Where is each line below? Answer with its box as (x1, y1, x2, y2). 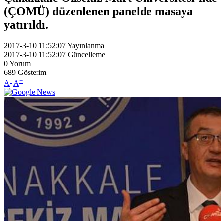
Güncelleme (68, 50, 105, 59)
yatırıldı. (4, 18, 48, 31)
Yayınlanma (67, 41, 104, 50)
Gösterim (18, 68, 46, 76)
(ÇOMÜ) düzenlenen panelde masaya (4, 4, 193, 18)
